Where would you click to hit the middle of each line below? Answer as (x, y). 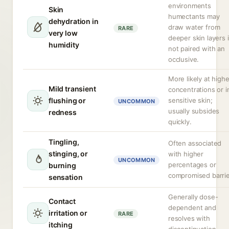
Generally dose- (193, 197)
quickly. (180, 122)
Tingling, (64, 142)
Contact (62, 201)
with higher (186, 154)
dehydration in (74, 21)
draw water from (194, 27)
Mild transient (72, 89)
